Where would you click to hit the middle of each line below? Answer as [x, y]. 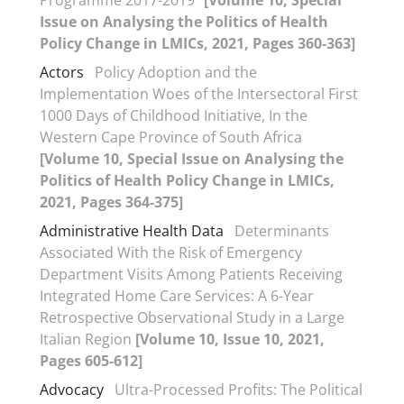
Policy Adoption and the [176, 72]
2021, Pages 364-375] [111, 202]
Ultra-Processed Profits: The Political [239, 390]
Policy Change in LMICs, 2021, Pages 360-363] [197, 43]
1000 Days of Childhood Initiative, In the [174, 115]
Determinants [282, 231]
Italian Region [87, 339]
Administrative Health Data [132, 231]
